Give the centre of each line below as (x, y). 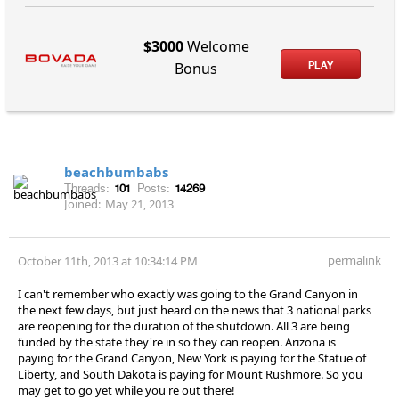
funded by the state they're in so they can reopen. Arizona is (177, 342)
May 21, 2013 (139, 204)
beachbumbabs (116, 171)
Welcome (216, 47)
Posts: (154, 188)
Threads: (87, 188)
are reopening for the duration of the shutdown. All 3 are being (184, 326)
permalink (354, 260)
